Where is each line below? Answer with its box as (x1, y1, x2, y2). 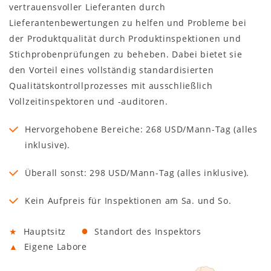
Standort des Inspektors (94, 225, 201, 237)
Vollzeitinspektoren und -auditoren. (9, 95, 168, 107)
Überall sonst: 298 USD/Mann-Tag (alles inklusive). (25, 166, 249, 178)
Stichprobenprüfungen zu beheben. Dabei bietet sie (9, 48, 243, 60)
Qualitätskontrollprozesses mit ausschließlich (9, 79, 213, 91)
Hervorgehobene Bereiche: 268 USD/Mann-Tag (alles (25, 123, 258, 135)
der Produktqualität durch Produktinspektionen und (9, 32, 241, 44)
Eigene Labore (24, 240, 87, 252)
